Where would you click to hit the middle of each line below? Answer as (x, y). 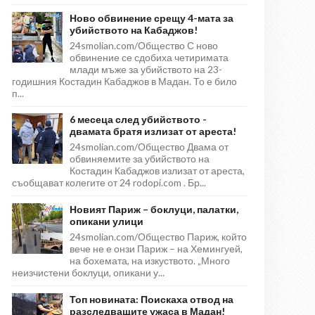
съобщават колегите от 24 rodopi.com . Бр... (109, 183)
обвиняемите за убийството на (140, 159)
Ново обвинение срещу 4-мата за (152, 18)
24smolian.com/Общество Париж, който (158, 237)
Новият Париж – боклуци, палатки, (154, 210)
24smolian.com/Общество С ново (144, 45)
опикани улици (107, 221)
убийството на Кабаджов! (134, 30)
